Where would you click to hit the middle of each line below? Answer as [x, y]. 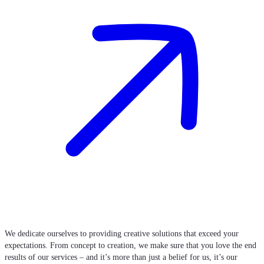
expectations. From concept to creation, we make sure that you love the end [131, 246]
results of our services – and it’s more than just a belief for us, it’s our [121, 258]
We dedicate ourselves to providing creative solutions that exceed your [122, 234]
